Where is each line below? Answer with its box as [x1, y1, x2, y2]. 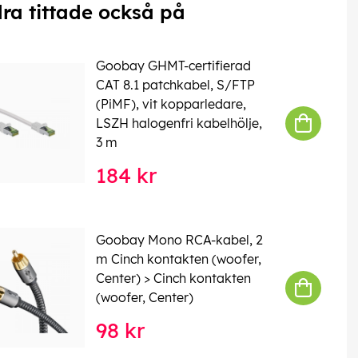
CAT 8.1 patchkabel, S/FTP [95, 77, 255, 93]
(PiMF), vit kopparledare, [95, 96, 246, 113]
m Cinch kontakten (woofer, [95, 251, 261, 268]
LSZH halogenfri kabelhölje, [95, 115, 262, 132]
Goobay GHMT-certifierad [95, 58, 251, 74]
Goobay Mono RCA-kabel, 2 [95, 232, 263, 249]
